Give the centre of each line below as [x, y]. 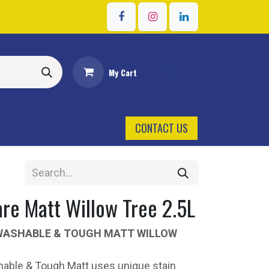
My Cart [123, 72]
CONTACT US [162, 128]
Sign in [175, 72]
